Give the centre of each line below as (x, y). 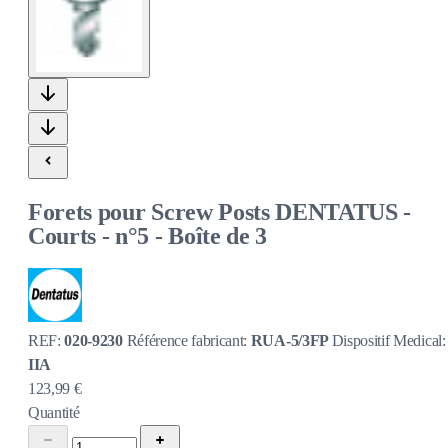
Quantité (54, 412)
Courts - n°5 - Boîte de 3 (147, 235)
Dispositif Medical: (388, 340)
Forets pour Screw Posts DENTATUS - (220, 211)
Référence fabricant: (188, 340)
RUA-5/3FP (291, 340)
